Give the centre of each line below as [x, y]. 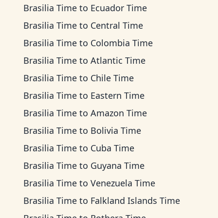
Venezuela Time [123, 183]
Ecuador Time [119, 8]
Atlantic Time [118, 60]
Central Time [117, 25]
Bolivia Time [116, 130]
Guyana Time [118, 165]
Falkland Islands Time [135, 200]
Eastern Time [118, 95]
